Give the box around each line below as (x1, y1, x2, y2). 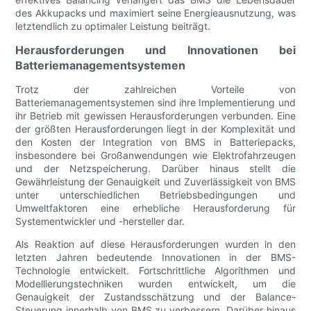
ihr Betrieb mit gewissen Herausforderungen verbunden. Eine (15, 110, 296, 122)
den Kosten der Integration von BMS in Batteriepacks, (15, 136, 296, 149)
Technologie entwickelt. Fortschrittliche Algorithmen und (15, 264, 296, 277)
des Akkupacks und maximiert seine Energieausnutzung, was (15, 7, 296, 19)
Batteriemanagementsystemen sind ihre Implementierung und (15, 96, 296, 109)
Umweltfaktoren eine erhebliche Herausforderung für (15, 202, 296, 215)
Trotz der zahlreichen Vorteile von (15, 83, 296, 96)
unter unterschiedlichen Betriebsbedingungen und (15, 189, 296, 201)
